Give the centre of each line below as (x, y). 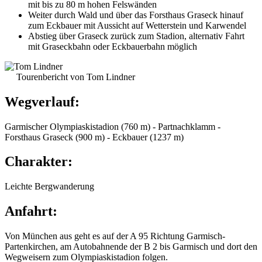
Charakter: (39, 162)
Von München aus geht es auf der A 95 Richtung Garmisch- (115, 236)
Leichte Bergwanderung (49, 187)
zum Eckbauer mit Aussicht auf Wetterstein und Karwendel (137, 25)
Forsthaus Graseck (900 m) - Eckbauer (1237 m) (94, 137)
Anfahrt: (31, 211)
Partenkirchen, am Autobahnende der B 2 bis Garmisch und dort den (131, 247)
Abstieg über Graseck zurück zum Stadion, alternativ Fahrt (136, 36)
